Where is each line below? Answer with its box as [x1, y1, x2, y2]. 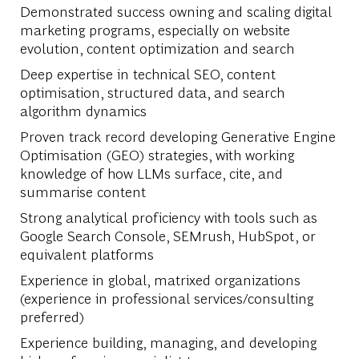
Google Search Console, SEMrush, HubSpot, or [19, 225, 316, 244]
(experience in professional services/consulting [19, 288, 313, 307]
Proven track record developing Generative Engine [19, 126, 336, 145]
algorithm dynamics [19, 100, 147, 119]
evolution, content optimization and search [19, 38, 294, 57]
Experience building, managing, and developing [19, 332, 317, 351]
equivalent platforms [19, 244, 154, 263]
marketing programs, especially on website [19, 19, 290, 38]
